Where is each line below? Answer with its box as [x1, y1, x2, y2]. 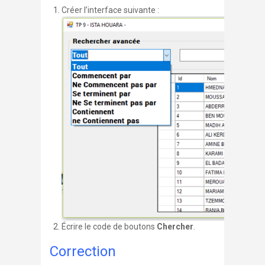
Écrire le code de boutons [62, 222, 157, 232]
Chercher [157, 222, 193, 232]
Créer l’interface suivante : [62, 5, 161, 15]
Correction [50, 243, 116, 260]
